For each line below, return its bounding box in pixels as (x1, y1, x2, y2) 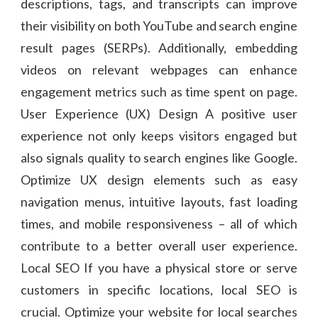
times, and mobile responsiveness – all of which (21, 215, 297, 231)
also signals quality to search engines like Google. (21, 149, 297, 165)
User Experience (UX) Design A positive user (21, 105, 297, 121)
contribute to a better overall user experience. (21, 237, 297, 253)
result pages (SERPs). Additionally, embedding (21, 39, 297, 55)
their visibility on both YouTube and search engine (21, 17, 297, 33)
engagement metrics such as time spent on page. (21, 83, 297, 99)
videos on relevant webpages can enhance (21, 61, 297, 77)
